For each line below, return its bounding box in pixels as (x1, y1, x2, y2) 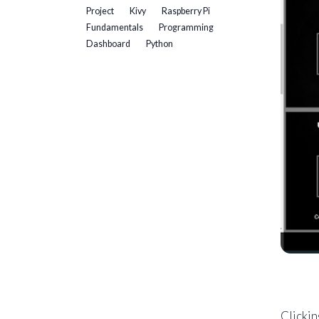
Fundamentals (86, 21, 143, 33)
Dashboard (86, 38, 130, 49)
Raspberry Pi (162, 5, 210, 16)
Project (86, 5, 114, 16)
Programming (159, 21, 214, 33)
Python (146, 38, 173, 49)
